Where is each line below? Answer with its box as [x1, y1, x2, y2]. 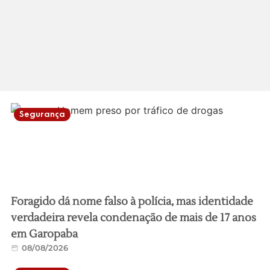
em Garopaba [10, 227, 78, 241]
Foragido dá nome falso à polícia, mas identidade [10, 195, 253, 209]
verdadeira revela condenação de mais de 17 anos [10, 211, 256, 225]
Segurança [19, 109, 65, 119]
